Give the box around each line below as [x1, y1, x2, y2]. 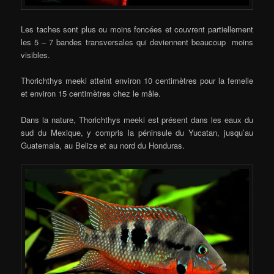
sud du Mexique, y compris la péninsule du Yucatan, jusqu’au [21, 126, 253, 138]
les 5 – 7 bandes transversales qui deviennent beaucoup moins [21, 36, 253, 48]
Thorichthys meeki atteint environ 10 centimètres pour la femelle [21, 75, 253, 87]
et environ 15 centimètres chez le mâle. [21, 87, 161, 100]
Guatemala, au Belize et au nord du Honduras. [21, 139, 185, 151]
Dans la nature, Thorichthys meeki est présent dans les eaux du [21, 113, 253, 125]
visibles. [21, 49, 51, 61]
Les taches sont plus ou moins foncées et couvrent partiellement [21, 23, 253, 35]
